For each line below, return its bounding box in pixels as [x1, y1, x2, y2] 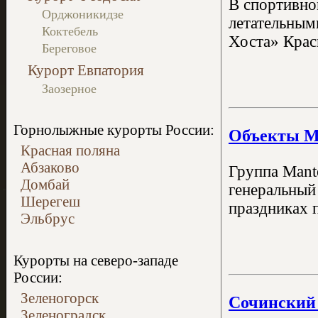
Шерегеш [21, 193, 80, 209]
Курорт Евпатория [28, 62, 144, 78]
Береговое [42, 41, 97, 55]
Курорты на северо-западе [13, 252, 178, 268]
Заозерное [42, 82, 97, 96]
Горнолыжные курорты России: [13, 121, 214, 138]
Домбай [21, 176, 70, 192]
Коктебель [42, 24, 98, 38]
